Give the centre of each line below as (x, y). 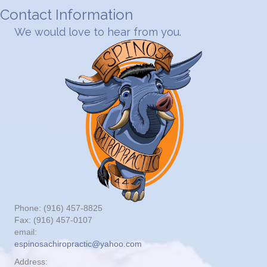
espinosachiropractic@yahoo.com (78, 244)
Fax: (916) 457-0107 (53, 220)
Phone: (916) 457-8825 (58, 208)
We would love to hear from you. (98, 32)
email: (26, 232)
